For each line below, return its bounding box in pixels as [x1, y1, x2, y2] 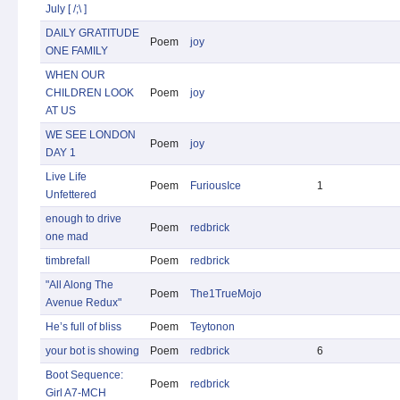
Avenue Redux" [46, 296, 121, 309]
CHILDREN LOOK [46, 87, 134, 99]
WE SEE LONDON [46, 129, 136, 141]
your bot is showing [46, 345, 139, 357]
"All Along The [46, 279, 113, 291]
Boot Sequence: [46, 369, 123, 381]
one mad [46, 230, 88, 243]
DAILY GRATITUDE [46, 27, 139, 39]
